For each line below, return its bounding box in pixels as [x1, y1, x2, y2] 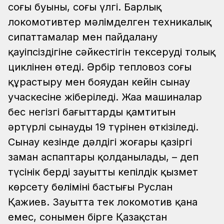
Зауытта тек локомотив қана [52, 196, 197, 208]
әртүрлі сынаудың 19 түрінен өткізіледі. [8, 121, 198, 133]
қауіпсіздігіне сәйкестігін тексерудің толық [8, 46, 215, 58]
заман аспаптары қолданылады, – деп [8, 151, 198, 163]
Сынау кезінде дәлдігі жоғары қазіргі [8, 136, 192, 148]
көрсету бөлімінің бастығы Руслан [8, 181, 172, 193]
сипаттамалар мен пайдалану [8, 31, 157, 43]
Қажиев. [8, 196, 49, 208]
